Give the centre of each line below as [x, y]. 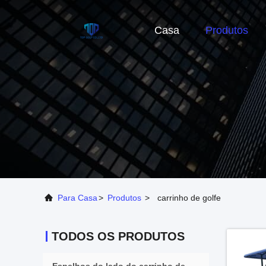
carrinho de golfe [189, 198]
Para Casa [77, 198]
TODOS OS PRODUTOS [118, 236]
